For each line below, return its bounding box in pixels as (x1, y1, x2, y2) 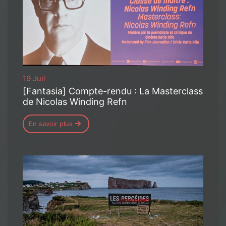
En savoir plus (29, 120, 73, 128)
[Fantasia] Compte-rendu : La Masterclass (23, 86, 203, 97)
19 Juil (23, 74, 45, 84)
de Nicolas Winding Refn (23, 96, 130, 107)
